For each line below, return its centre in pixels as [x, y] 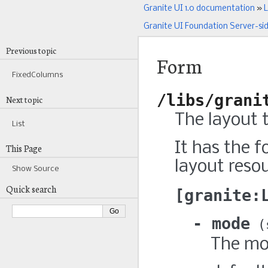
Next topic [24, 99]
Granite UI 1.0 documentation [199, 9]
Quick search [31, 189]
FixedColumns [38, 75]
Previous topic [31, 50]
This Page [24, 148]
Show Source [35, 169]
